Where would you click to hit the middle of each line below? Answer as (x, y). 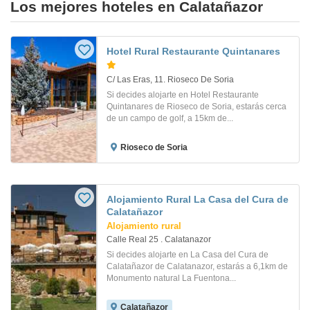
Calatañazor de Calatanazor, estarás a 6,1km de (197, 267)
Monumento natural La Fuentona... (171, 279)
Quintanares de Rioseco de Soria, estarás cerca (197, 107)
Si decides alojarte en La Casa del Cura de (188, 255)
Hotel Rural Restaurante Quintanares (193, 52)
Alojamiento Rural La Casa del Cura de (198, 200)
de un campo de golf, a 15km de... (170, 119)
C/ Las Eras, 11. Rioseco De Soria (170, 80)
